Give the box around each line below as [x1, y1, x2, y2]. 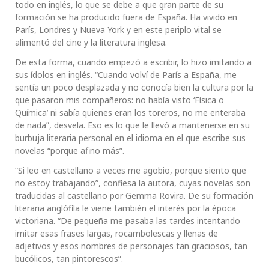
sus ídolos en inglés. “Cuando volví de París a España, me [15, 69, 237, 81]
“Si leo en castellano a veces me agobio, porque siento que [15, 165, 246, 177]
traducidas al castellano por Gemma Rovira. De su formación [15, 190, 253, 202]
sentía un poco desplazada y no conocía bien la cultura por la [15, 82, 253, 94]
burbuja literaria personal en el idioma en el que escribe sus [15, 132, 246, 144]
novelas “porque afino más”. [15, 145, 124, 157]
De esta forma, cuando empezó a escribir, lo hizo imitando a [15, 56, 252, 68]
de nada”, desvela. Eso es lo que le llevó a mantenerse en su [15, 119, 250, 131]
